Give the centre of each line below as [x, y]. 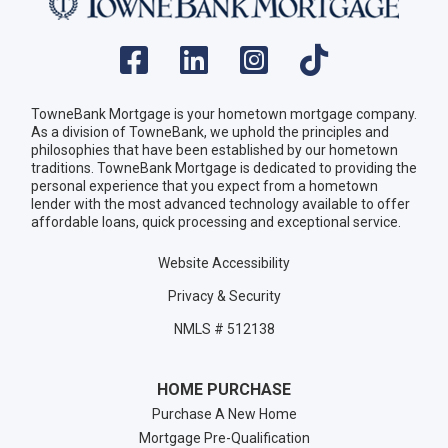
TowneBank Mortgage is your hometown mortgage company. [224, 114]
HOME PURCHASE [224, 390]
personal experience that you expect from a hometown [204, 186]
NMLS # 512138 [224, 329]
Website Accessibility [224, 263]
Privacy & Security [224, 296]
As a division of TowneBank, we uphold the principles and [210, 132]
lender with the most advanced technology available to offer [220, 204]
